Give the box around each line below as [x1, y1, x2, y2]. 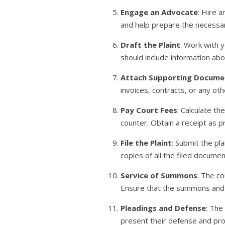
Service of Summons [121, 170, 198, 180]
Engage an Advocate [121, 7, 198, 17]
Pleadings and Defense [121, 203, 206, 213]
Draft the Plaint [121, 40, 181, 50]
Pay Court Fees [121, 105, 178, 115]
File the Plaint [121, 138, 172, 148]
